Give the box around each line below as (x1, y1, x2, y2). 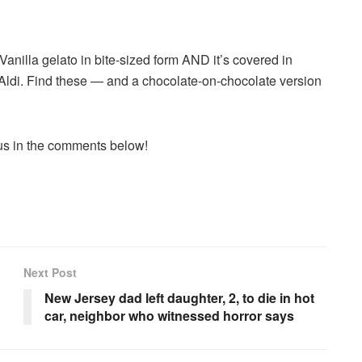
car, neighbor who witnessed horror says (44, 305, 294, 325)
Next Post (23, 263, 77, 280)
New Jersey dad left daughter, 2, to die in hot (44, 288, 314, 307)
